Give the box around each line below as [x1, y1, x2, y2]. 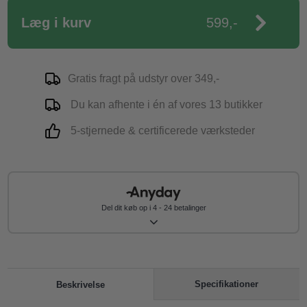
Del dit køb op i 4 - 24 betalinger [101, 204, 206, 212]
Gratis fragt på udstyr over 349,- [68, 73, 219, 84]
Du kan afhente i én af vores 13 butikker [68, 99, 262, 110]
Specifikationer [195, 279, 259, 289]
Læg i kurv [21, 15, 92, 30]
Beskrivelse [56, 279, 105, 290]
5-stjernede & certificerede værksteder [68, 125, 255, 136]
